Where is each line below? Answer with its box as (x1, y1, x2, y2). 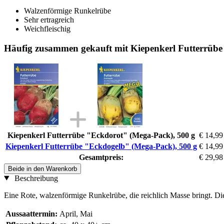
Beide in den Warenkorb (8, 164, 77, 172)
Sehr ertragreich (24, 15, 74, 24)
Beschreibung (12, 173, 58, 182)
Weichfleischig (24, 24, 70, 33)
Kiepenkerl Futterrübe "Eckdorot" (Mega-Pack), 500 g (7, 130, 195, 139)
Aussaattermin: (5, 209, 57, 218)
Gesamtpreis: (79, 152, 123, 161)
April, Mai (59, 209, 92, 218)
